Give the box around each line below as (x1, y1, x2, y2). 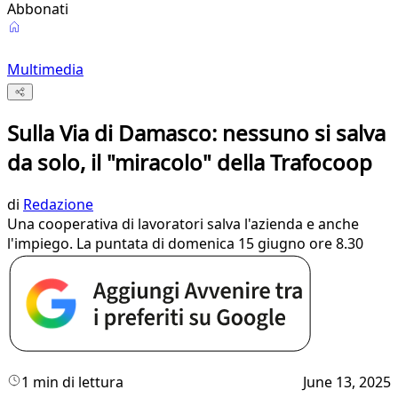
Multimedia (7, 60, 84, 79)
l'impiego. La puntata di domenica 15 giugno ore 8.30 (7, 234, 363, 254)
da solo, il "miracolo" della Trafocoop (7, 147, 372, 178)
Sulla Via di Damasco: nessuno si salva (7, 118, 386, 148)
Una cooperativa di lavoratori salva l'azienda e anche (7, 214, 359, 235)
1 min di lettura (21, 372, 123, 393)
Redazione (23, 195, 93, 215)
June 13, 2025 (303, 372, 391, 393)
